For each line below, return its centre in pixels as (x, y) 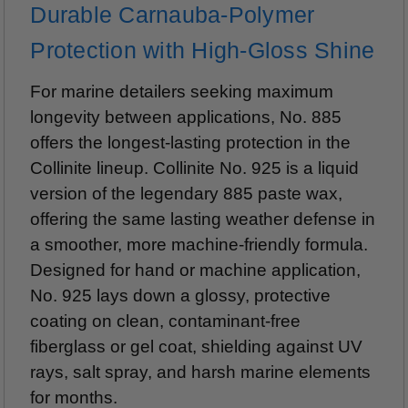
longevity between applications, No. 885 (186, 117)
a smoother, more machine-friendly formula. (199, 244)
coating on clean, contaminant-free (166, 321)
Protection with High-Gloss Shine (203, 50)
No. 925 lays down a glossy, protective (181, 295)
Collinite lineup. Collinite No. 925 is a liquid (195, 168)
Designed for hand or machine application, (196, 270)
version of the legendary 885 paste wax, (187, 193)
